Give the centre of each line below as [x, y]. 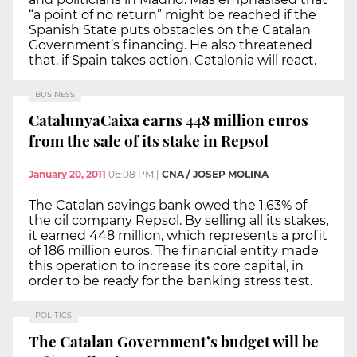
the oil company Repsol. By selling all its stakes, [178, 221]
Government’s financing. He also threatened [171, 45]
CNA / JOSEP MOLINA [215, 175]
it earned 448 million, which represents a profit [178, 236]
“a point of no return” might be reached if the [173, 14]
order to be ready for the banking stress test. [171, 281]
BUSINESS [55, 94]
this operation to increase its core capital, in [166, 266]
